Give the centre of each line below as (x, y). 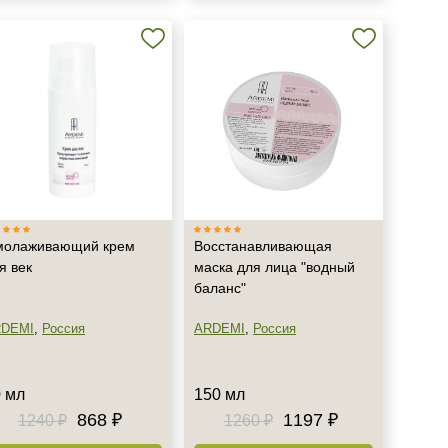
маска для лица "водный (274, 267)
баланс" (220, 288)
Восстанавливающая (263, 246)
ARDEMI (219, 328)
